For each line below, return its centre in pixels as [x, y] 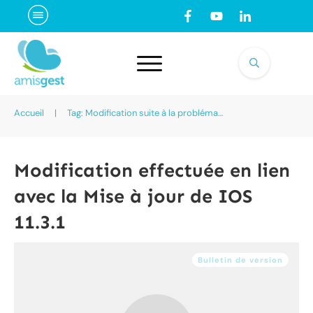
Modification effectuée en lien [152, 170]
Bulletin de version [240, 260]
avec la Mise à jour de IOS [133, 196]
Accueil [29, 113]
